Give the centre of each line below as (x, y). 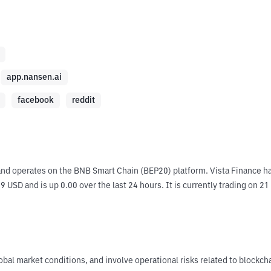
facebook (36, 100)
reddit (83, 100)
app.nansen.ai (34, 77)
